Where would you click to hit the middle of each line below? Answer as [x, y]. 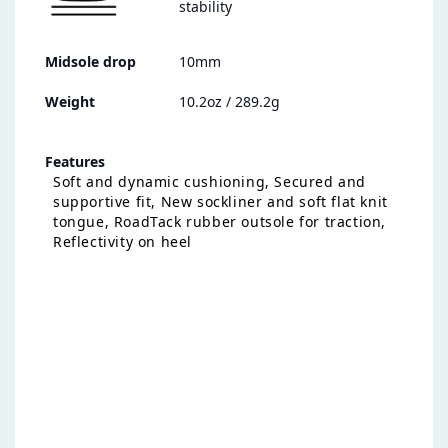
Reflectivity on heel [122, 242]
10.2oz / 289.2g [229, 102]
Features [75, 162]
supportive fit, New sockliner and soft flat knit [220, 202]
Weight [70, 102]
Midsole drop [90, 62]
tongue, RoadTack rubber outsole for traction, [220, 222]
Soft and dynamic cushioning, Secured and [210, 182]
